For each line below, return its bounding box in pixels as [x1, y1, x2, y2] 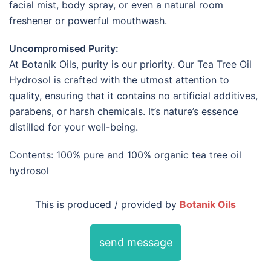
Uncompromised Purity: [9, 42, 119, 54]
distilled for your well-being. [9, 120, 138, 133]
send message [99, 235, 172, 249]
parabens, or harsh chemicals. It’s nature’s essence [9, 105, 238, 117]
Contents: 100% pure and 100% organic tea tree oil [9, 148, 241, 161]
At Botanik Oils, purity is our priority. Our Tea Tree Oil [9, 57, 252, 70]
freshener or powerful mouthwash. [9, 14, 167, 27]
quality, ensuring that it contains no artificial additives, [9, 89, 258, 102]
